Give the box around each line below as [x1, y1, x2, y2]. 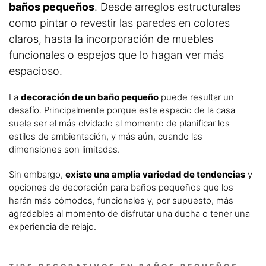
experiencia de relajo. [9, 220, 99, 232]
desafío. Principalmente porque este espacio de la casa [9, 104, 235, 116]
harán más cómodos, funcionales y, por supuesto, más [9, 194, 233, 206]
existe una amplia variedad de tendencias [65, 168, 245, 180]
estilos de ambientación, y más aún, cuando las [9, 130, 202, 142]
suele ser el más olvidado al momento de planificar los [9, 117, 230, 129]
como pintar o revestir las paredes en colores [9, 16, 230, 29]
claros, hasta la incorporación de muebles [9, 32, 213, 45]
